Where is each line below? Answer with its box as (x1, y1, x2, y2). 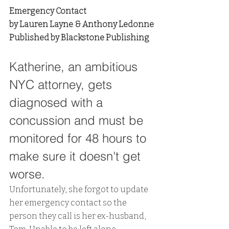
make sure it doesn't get (9, 149, 144, 164)
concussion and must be (9, 113, 147, 128)
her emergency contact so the (9, 198, 128, 208)
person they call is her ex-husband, (9, 211, 148, 221)
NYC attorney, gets (9, 77, 116, 92)
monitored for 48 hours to (9, 131, 150, 146)
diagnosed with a (9, 95, 106, 110)
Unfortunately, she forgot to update (9, 185, 150, 194)
